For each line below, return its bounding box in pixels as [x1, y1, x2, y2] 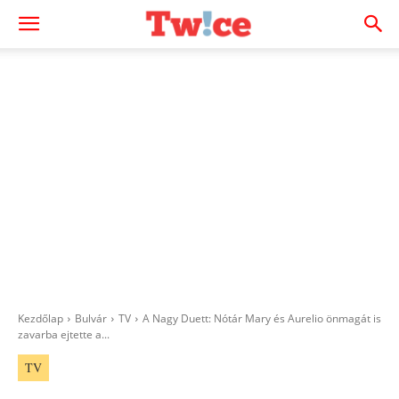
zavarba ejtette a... [18, 327, 110, 342]
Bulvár [75, 311, 107, 326]
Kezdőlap [18, 311, 63, 326]
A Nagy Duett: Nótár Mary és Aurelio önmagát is [142, 311, 381, 326]
